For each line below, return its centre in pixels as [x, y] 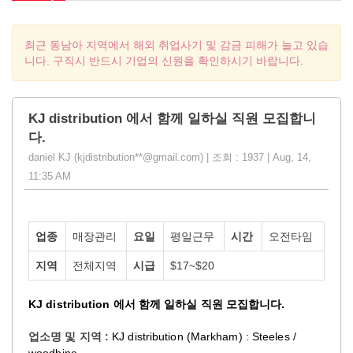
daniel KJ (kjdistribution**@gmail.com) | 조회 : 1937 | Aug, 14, [170, 157]
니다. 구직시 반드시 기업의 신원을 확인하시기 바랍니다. [164, 60]
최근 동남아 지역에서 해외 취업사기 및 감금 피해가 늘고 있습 [176, 45]
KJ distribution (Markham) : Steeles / [204, 336]
